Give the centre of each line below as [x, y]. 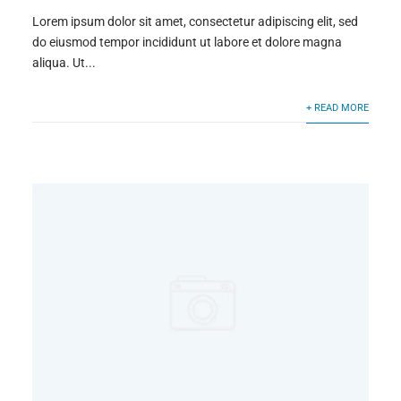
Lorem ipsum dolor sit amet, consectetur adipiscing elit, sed [195, 22]
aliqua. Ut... [64, 63]
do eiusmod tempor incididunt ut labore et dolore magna [187, 43]
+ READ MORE [338, 108]
